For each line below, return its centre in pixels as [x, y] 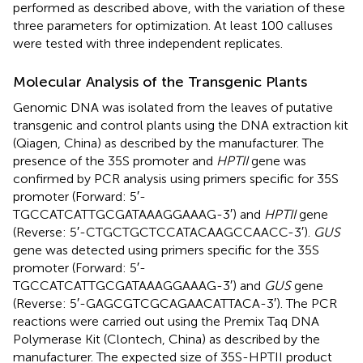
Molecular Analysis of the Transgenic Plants [160, 82]
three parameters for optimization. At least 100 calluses [173, 26]
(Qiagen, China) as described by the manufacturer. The [169, 143]
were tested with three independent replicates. [148, 44]
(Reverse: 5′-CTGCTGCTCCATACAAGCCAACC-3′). [163, 233]
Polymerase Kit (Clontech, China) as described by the [167, 340]
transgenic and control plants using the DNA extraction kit [181, 126]
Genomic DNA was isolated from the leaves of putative [173, 108]
